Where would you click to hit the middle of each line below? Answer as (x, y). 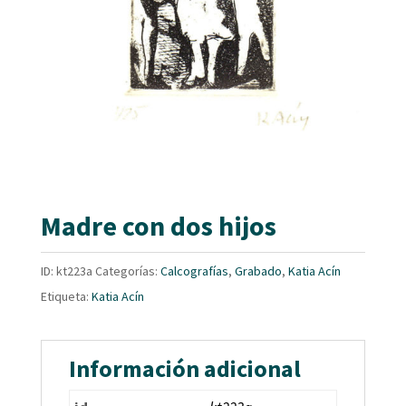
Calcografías (194, 271)
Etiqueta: (66, 296)
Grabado (258, 271)
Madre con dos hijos (158, 225)
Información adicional (184, 368)
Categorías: (127, 271)
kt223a (74, 271)
